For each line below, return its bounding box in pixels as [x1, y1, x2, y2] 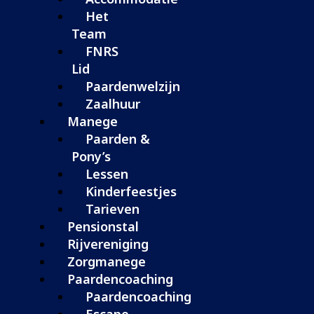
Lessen [85, 165, 128, 183]
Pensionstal [67, 218, 139, 235]
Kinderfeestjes [85, 183, 177, 200]
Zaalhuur [85, 95, 140, 113]
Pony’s [71, 148, 111, 165]
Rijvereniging [67, 235, 149, 253]
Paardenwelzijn [85, 78, 180, 95]
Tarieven [85, 200, 139, 218]
